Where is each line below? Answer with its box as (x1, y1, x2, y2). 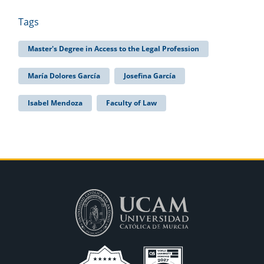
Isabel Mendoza (28, 98, 82, 108)
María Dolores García (28, 71, 100, 81)
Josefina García (124, 71, 176, 81)
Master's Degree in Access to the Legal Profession (28, 44, 199, 54)
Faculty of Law (106, 98, 157, 108)
